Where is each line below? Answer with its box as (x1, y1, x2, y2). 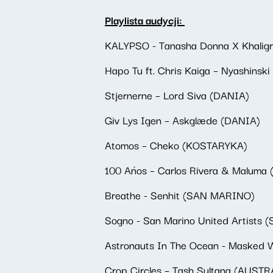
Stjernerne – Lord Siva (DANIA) (105, 87, 249, 103)
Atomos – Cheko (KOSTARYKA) (105, 136, 247, 153)
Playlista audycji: (105, 12, 185, 28)
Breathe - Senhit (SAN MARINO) (105, 186, 255, 203)
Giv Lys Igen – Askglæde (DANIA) (105, 112, 260, 128)
